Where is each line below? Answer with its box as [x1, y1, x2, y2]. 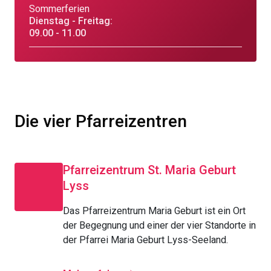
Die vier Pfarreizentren [15, 109, 187, 134]
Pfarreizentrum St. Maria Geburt [63, 162, 236, 179]
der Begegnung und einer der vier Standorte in [63, 218, 256, 233]
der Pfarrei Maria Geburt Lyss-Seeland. [63, 233, 228, 247]
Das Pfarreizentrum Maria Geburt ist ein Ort [63, 204, 246, 218]
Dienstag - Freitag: [29, 14, 113, 28]
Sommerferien [29, 2, 90, 16]
